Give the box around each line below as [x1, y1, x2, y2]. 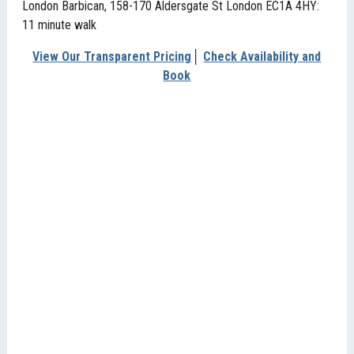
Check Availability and [203, 48, 322, 64]
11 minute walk [22, 17, 97, 32]
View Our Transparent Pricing [32, 48, 192, 64]
